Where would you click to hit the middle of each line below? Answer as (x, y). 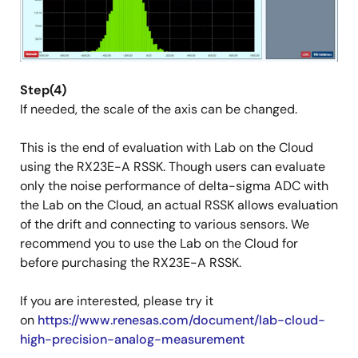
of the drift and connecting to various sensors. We (165, 225)
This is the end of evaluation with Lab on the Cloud (167, 148)
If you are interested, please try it (117, 301)
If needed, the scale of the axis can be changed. (159, 109)
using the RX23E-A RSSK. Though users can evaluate (173, 167)
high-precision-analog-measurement (132, 340)
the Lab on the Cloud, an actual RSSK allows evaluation (179, 205)
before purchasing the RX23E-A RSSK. (131, 263)
